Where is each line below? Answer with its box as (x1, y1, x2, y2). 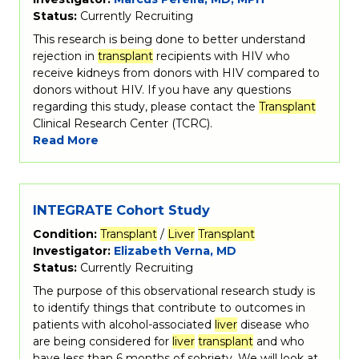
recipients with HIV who (153, 49, 290, 64)
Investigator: (33, 243, 114, 258)
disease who (237, 317, 309, 332)
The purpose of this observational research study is (33, 283, 315, 298)
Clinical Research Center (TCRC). (33, 116, 212, 131)
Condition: (33, 226, 100, 241)
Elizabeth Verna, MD (114, 243, 236, 258)
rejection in (33, 49, 98, 64)
